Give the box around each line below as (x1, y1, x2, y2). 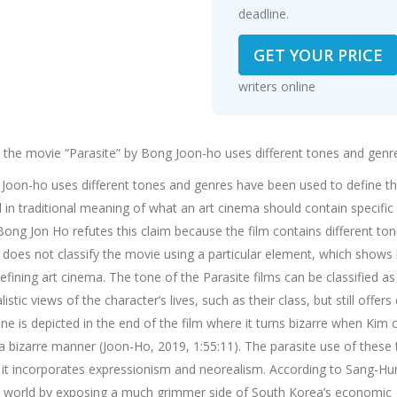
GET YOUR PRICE (253, 44, 383, 66)
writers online (237, 78, 315, 95)
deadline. (237, 5, 289, 22)
